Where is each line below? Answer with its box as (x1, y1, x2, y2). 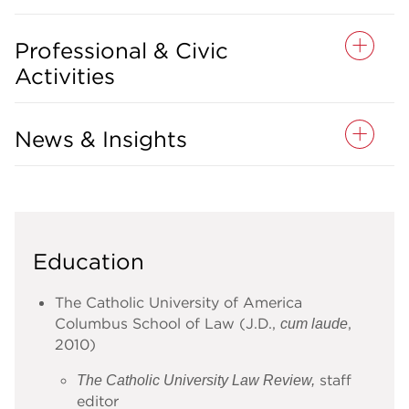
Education (33, 246, 144, 275)
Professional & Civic (15, 36, 228, 64)
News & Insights (15, 124, 187, 152)
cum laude (280, 315, 348, 331)
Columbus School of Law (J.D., (55, 313, 280, 332)
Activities (15, 61, 115, 89)
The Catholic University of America (55, 292, 302, 311)
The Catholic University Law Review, (77, 372, 315, 388)
